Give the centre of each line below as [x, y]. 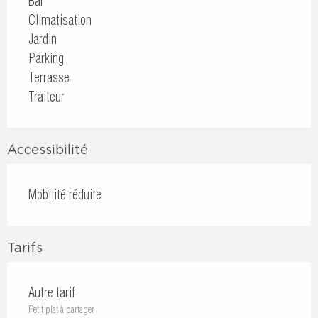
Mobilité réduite [65, 194]
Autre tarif [52, 292]
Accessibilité [48, 149]
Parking [46, 58]
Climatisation [60, 20]
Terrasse [49, 77]
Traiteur [46, 97]
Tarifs [25, 247]
